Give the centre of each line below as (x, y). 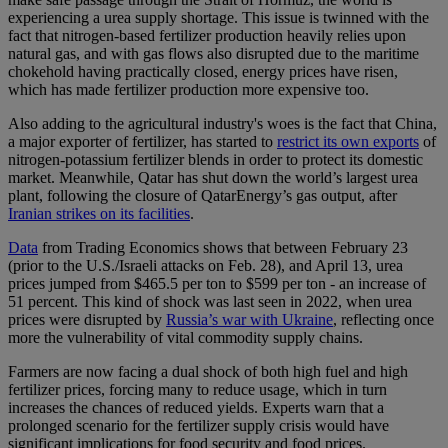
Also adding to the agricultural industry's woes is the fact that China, (222, 124)
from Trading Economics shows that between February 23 (223, 248)
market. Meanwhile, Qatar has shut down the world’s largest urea (213, 178)
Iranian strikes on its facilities (99, 214)
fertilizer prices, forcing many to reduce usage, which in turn (197, 390)
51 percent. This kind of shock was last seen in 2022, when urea (210, 302)
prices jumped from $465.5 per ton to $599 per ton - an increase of (217, 284)
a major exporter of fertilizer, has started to (142, 142)
